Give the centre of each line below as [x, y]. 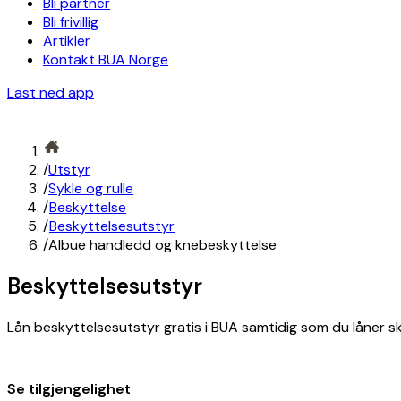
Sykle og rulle [91, 188]
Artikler [67, 41]
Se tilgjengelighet [69, 388]
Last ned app [51, 93]
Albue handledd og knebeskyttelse [162, 245]
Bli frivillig [71, 22]
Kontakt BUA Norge [106, 60]
